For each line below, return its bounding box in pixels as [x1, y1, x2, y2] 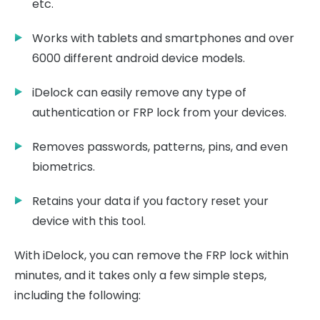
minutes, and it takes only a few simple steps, [14, 267, 266, 284]
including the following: [14, 287, 141, 304]
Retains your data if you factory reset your [32, 193, 269, 210]
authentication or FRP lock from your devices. [32, 104, 286, 121]
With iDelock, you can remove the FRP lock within [14, 247, 289, 264]
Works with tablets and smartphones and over [32, 30, 294, 47]
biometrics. [32, 159, 95, 176]
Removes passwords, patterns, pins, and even [32, 139, 288, 156]
